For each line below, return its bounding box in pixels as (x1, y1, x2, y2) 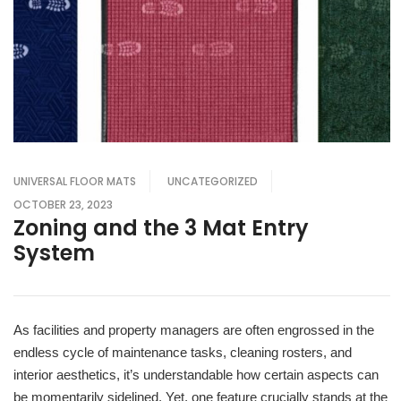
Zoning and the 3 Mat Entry (13, 213, 309, 243)
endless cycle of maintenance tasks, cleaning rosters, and (13, 345, 352, 361)
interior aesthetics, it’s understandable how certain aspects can (13, 367, 379, 383)
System (13, 238, 95, 269)
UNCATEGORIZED (167, 174, 258, 190)
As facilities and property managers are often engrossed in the (13, 322, 374, 338)
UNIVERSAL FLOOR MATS (13, 174, 136, 190)
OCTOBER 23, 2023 (13, 197, 113, 213)
